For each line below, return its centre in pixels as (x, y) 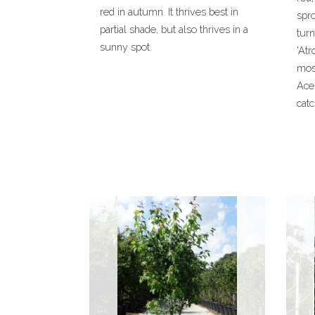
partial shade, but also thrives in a (174, 29)
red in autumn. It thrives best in (169, 12)
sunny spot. (126, 47)
